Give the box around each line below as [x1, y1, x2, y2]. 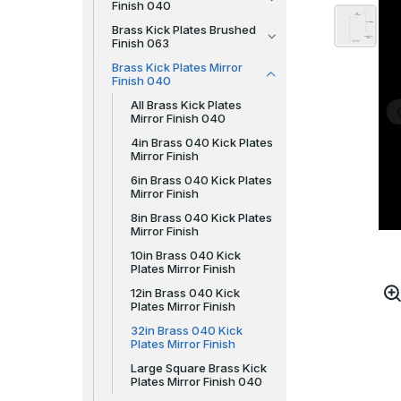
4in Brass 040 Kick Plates [131, 135, 273, 149]
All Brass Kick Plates [131, 98, 242, 112]
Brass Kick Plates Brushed [112, 22, 256, 37]
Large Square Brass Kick [131, 361, 267, 375]
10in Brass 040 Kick [131, 248, 241, 262]
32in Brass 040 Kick [131, 323, 243, 337]
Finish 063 [112, 36, 169, 50]
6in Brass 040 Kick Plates [131, 173, 272, 187]
